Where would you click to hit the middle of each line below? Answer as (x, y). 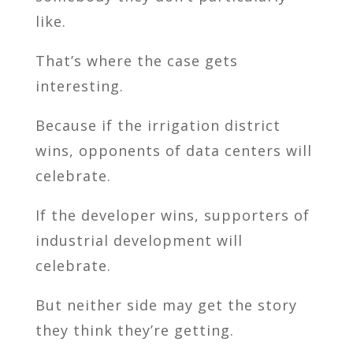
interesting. (79, 86)
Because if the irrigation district (158, 126)
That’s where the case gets (136, 61)
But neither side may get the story (166, 305)
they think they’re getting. (134, 331)
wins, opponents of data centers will (173, 151)
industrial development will (139, 241)
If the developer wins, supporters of (172, 216)
